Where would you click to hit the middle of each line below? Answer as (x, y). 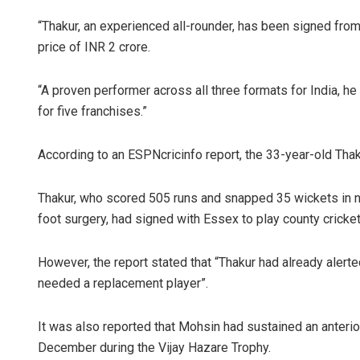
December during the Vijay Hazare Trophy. (154, 347)
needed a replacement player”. (123, 283)
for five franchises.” (92, 111)
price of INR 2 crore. (94, 47)
